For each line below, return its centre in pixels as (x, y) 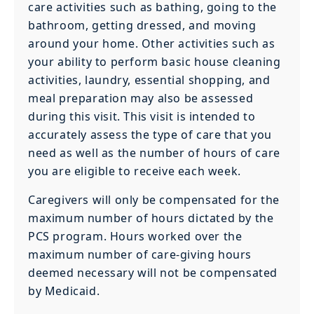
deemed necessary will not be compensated (153, 272)
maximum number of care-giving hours (140, 254)
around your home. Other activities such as (152, 44)
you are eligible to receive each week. (135, 171)
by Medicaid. (64, 291)
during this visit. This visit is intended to (142, 117)
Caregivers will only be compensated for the (154, 199)
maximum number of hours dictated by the (151, 218)
